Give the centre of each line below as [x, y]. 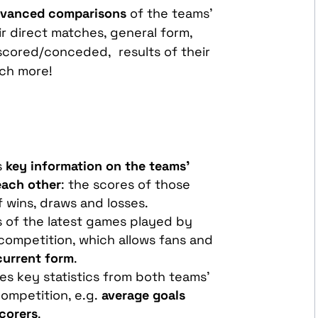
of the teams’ [170, 13]
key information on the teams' [98, 165]
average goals [142, 295]
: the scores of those [126, 184]
